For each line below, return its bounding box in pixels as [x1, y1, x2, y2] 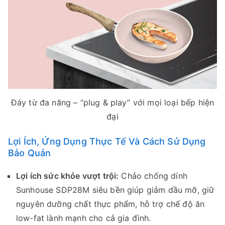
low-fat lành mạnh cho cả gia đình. [16, 213, 151, 223]
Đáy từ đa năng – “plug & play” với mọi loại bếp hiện [11, 97, 214, 108]
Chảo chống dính [119, 171, 187, 181]
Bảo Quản [8, 148, 51, 159]
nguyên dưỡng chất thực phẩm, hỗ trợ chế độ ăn [16, 199, 205, 209]
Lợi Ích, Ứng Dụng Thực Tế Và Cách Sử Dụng [8, 136, 206, 147]
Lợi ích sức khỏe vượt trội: [16, 171, 119, 181]
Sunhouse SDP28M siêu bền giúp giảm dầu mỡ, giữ [16, 185, 214, 195]
